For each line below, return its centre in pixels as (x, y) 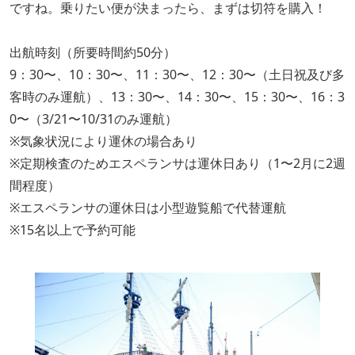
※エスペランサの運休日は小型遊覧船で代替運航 (148, 207)
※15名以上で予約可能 (73, 229)
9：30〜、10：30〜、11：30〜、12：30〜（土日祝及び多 (177, 74)
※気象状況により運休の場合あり (103, 141)
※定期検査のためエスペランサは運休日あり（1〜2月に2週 (177, 163)
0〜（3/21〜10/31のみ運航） (94, 118)
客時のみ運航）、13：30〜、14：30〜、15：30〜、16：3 (177, 96)
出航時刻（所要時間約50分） (93, 52)
